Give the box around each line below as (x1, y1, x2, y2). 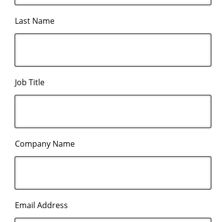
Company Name (15, 138, 75, 149)
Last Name (15, 15, 55, 26)
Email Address (15, 199, 68, 211)
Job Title (15, 76, 45, 88)
